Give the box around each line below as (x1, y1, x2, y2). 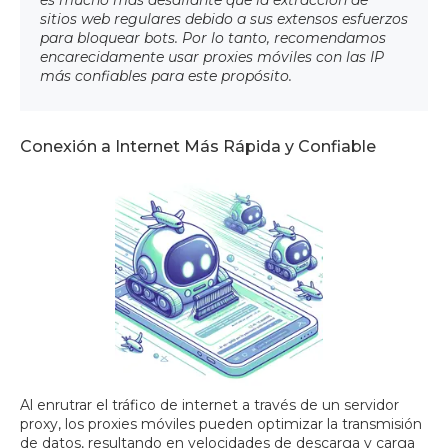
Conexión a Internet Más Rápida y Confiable (20, 137, 376, 157)
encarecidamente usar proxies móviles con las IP (40, 48, 384, 67)
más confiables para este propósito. (40, 67, 292, 86)
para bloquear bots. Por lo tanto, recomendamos (40, 29, 386, 48)
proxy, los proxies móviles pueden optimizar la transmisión (20, 415, 422, 434)
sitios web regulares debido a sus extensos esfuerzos (40, 10, 408, 29)
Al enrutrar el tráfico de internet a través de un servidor (20, 396, 399, 415)
